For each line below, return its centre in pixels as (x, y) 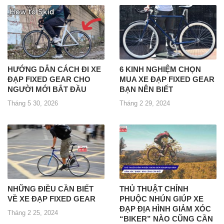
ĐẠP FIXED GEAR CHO (49, 79)
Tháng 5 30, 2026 (33, 103)
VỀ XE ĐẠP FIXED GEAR (51, 198)
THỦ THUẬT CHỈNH (154, 188)
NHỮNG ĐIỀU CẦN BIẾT (50, 188)
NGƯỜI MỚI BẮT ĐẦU (47, 89)
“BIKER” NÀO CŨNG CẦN (166, 218)
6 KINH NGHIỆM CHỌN (160, 69)
